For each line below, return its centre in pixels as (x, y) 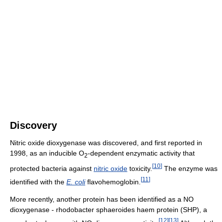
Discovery (33, 126)
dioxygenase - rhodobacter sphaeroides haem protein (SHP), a (109, 210)
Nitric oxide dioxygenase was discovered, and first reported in (106, 143)
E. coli (76, 182)
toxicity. (140, 168)
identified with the (38, 182)
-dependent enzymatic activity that (141, 153)
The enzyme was (190, 168)
